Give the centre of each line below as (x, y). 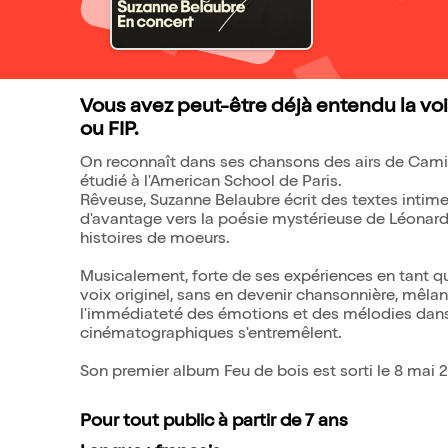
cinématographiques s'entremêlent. (211, 335)
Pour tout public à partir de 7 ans (214, 422)
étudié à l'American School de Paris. (211, 183)
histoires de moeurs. (155, 240)
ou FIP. (109, 131)
